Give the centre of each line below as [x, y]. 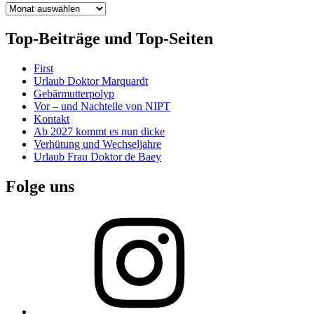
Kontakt [52, 118]
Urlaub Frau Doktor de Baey [97, 156]
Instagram [55, 215]
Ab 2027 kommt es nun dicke [99, 131]
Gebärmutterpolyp [74, 93]
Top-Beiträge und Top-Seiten [109, 38]
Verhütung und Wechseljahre [97, 144]
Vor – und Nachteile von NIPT [102, 106]
